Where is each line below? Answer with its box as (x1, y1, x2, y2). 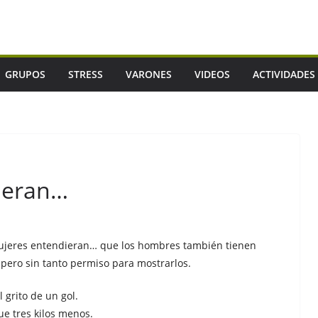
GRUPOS (5, 67, 45, 81)
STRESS (68, 67, 103, 81)
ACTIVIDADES (253, 67, 315, 81)
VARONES (126, 67, 172, 81)
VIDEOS (194, 67, 230, 81)
